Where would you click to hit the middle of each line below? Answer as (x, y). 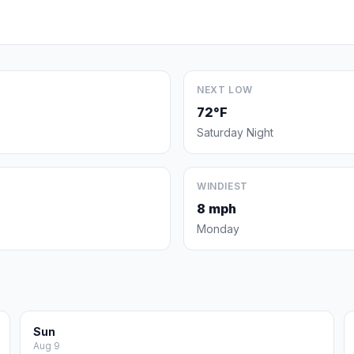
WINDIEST (222, 186)
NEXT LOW (225, 90)
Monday (218, 229)
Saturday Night (235, 132)
